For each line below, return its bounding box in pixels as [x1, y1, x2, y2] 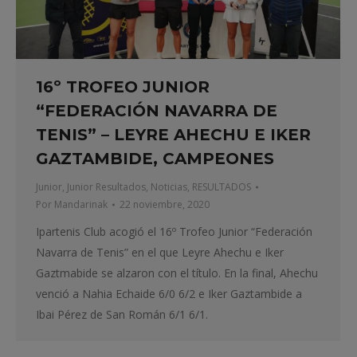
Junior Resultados [67, 179, 146, 194]
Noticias [151, 179, 187, 194]
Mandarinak [54, 197, 108, 211]
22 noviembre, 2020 [120, 197, 210, 211]
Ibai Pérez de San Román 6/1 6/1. [36, 306, 208, 322]
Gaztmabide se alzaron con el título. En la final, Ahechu [36, 265, 318, 280]
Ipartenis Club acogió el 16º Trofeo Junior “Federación [36, 223, 312, 239]
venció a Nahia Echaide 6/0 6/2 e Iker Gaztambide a [36, 285, 302, 301]
